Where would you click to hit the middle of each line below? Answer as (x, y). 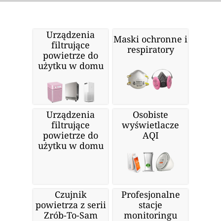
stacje (150, 205)
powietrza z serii (71, 205)
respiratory (150, 50)
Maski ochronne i (150, 39)
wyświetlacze (150, 125)
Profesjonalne (150, 195)
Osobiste (150, 115)
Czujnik (71, 195)
